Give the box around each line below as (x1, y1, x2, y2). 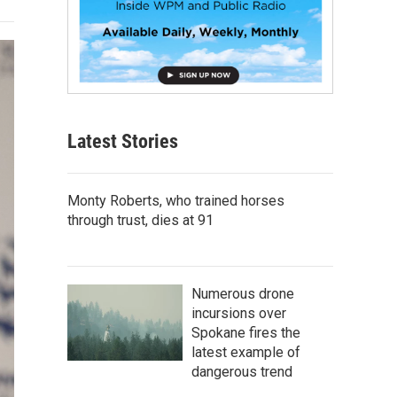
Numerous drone (191, 284, 294, 302)
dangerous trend (191, 362, 292, 380)
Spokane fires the (191, 323, 300, 341)
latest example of (191, 343, 300, 361)
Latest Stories (67, 129, 178, 152)
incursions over (191, 304, 286, 322)
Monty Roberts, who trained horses (67, 191, 284, 209)
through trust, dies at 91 (67, 211, 214, 229)
